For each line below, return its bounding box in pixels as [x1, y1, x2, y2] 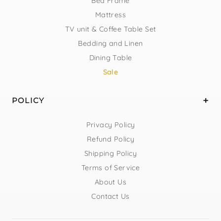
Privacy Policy [86, 120, 135, 129]
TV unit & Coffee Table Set [65, 24, 156, 34]
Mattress [95, 10, 126, 19]
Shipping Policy [84, 148, 137, 158]
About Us [94, 177, 127, 186]
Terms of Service [81, 163, 140, 172]
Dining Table [89, 53, 132, 62]
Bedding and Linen [78, 38, 143, 48]
